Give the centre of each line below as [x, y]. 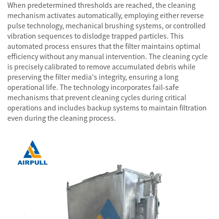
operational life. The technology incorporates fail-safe [93, 87]
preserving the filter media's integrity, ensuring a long [93, 77]
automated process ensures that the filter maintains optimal [104, 46]
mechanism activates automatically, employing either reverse [106, 15]
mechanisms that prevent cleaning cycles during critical [97, 97]
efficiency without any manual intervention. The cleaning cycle [108, 56]
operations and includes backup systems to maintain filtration [107, 108]
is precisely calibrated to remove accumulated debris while [101, 66]
